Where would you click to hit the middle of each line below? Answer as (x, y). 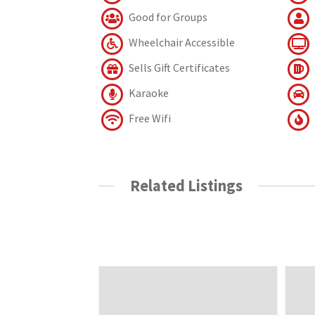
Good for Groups (167, 17)
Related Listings (186, 185)
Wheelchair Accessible (181, 42)
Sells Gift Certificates (179, 67)
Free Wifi (149, 118)
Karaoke (148, 92)
